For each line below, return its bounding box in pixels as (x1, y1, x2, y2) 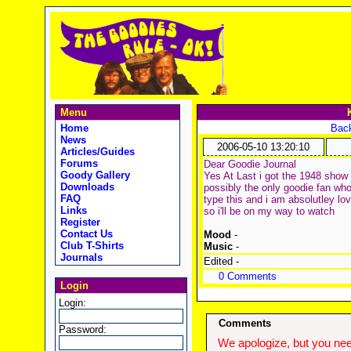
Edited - (203, 255, 239, 267)
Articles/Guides (56, 146, 135, 157)
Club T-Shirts (56, 240, 124, 251)
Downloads (56, 181, 114, 193)
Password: (58, 324, 107, 335)
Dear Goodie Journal (203, 158, 296, 170)
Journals (56, 251, 103, 263)
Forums (56, 157, 98, 169)
